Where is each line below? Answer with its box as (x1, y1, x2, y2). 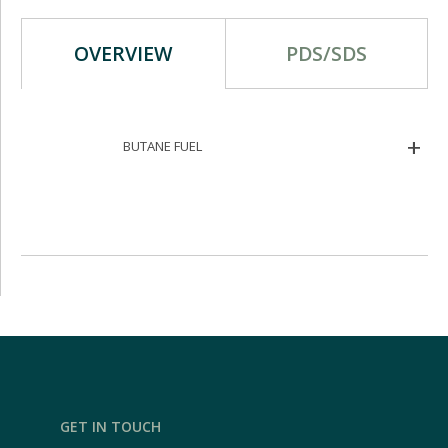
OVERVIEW (73, 40, 173, 68)
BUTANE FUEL (122, 137, 202, 156)
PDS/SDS (285, 40, 367, 68)
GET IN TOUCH (60, 417, 161, 437)
